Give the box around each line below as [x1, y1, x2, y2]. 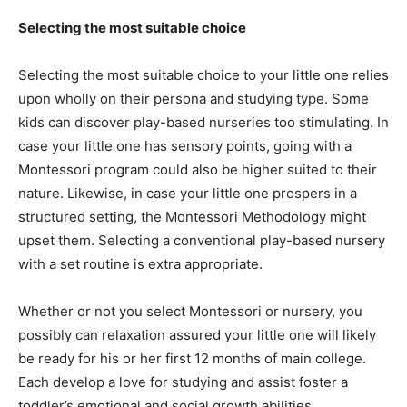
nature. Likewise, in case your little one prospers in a [18, 184, 357, 203]
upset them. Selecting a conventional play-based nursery [18, 232, 385, 250]
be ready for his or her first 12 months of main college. [18, 350, 366, 368]
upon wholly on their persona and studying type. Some [18, 90, 369, 108]
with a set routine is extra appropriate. [18, 255, 263, 273]
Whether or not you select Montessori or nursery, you [18, 303, 362, 321]
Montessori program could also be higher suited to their [18, 161, 377, 179]
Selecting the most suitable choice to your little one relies [18, 66, 389, 84]
